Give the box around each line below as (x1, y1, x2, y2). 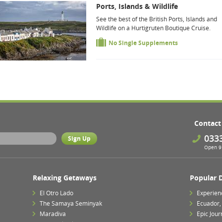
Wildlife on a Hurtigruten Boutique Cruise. (96, 24, 211, 32)
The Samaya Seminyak (39, 199, 102, 208)
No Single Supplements (109, 39, 178, 47)
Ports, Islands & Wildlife (96, 1, 178, 11)
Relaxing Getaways (32, 173, 97, 182)
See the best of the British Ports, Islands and (96, 15, 217, 23)
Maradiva (39, 210, 66, 218)
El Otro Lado (39, 189, 73, 197)
